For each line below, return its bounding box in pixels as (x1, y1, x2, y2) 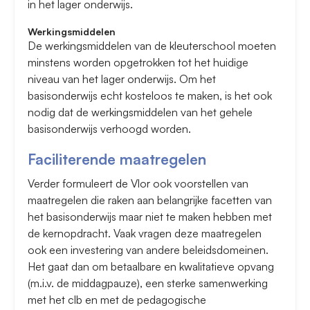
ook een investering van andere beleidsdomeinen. (28, 243, 268, 257)
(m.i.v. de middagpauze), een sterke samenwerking (28, 276, 268, 291)
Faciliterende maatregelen (28, 150, 206, 169)
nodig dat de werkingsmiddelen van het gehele (28, 105, 253, 120)
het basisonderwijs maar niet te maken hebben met (28, 210, 272, 224)
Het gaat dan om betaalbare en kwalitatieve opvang (28, 259, 274, 274)
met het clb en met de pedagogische (28, 293, 206, 307)
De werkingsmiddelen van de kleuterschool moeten (28, 39, 276, 53)
